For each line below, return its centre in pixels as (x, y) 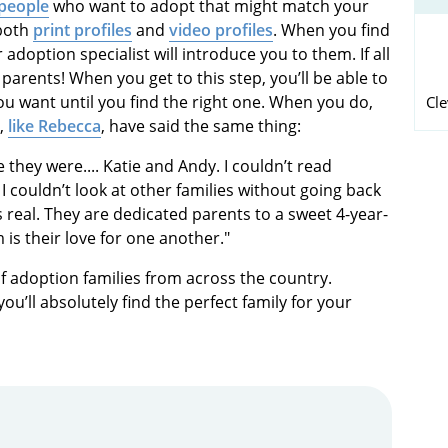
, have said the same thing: (201, 125)
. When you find (331, 29)
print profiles (82, 29)
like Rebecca (54, 125)
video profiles (221, 29)
